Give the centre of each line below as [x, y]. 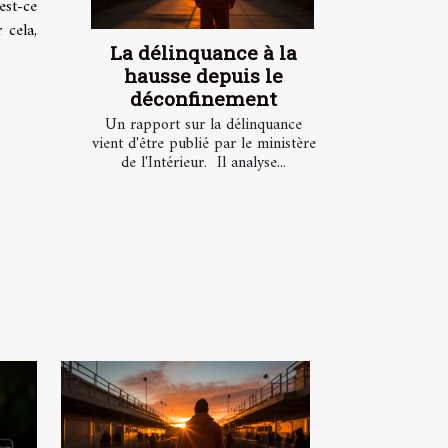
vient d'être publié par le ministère [203, 143]
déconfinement [203, 98]
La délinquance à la [203, 52]
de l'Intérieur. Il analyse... [203, 162]
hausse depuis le [203, 75]
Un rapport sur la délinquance [203, 124]
